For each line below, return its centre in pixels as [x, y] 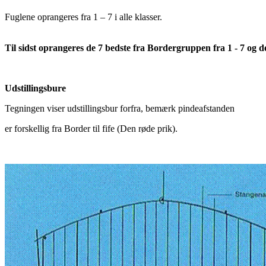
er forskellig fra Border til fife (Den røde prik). [91, 128]
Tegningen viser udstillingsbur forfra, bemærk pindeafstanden [120, 108]
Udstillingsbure [35, 88]
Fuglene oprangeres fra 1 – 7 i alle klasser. [83, 17]
